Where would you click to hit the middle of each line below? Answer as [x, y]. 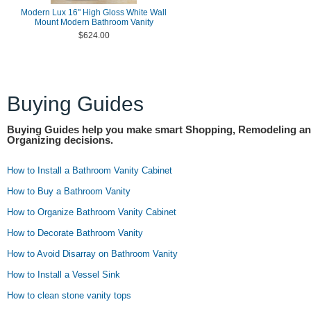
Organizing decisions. [60, 140]
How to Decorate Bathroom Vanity [75, 233]
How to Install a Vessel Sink [64, 275]
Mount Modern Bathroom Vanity [94, 22]
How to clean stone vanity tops [69, 295]
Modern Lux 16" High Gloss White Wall [94, 12]
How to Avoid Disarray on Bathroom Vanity [92, 254]
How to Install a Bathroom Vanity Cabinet [90, 170]
